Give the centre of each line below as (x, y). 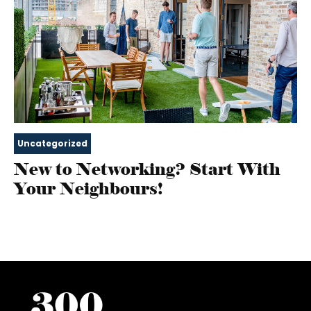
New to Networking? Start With (147, 169)
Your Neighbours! (89, 188)
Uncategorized (52, 143)
